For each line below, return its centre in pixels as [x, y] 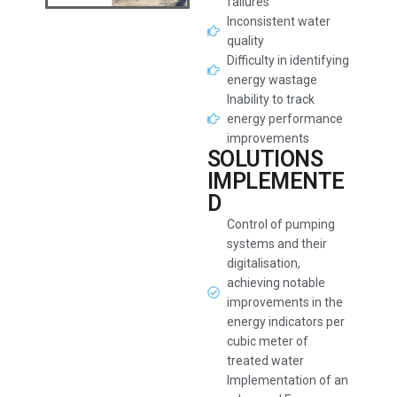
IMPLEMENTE [276, 181]
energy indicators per [286, 322]
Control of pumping [281, 224]
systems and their [277, 244]
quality [246, 41]
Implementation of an [288, 380]
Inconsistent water [279, 21]
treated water [266, 361]
